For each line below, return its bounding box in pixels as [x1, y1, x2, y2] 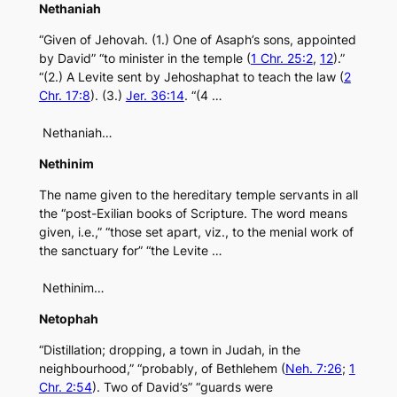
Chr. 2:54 [38, 379, 92, 395]
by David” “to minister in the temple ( [38, 51, 251, 66]
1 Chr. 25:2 [250, 51, 313, 66]
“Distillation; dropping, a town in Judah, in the [38, 342, 300, 358]
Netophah [38, 311, 98, 327]
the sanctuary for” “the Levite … [38, 243, 222, 259]
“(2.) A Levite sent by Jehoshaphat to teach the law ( [38, 69, 344, 85]
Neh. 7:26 [284, 361, 342, 377]
